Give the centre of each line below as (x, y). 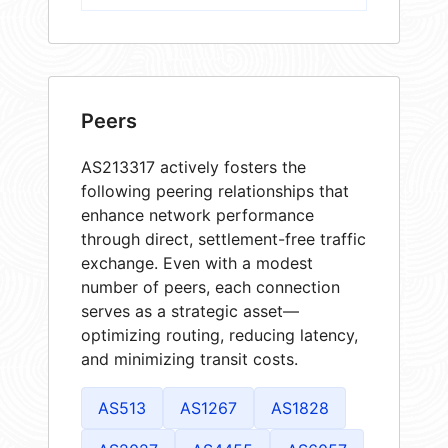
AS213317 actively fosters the (193, 166)
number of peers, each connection (210, 286)
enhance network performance (197, 214)
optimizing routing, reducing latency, (219, 334)
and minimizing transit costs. (189, 358)
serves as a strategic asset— (190, 310)
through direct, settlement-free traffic (223, 238)
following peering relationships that (215, 190)
